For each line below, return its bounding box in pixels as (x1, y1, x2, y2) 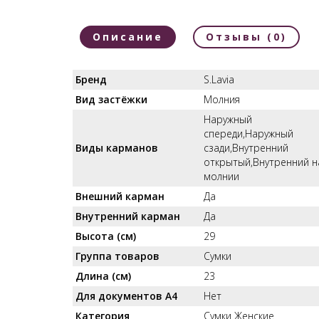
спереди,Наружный (204, 127, 293, 140)
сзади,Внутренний (204, 141, 288, 155)
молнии (204, 169, 239, 183)
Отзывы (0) (206, 30, 287, 43)
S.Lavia (204, 73, 234, 86)
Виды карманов (75, 141, 158, 155)
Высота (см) (75, 229, 136, 243)
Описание (93, 30, 163, 43)
